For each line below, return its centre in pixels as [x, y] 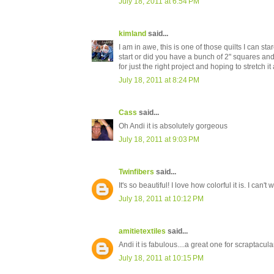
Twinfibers [136, 172]
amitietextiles [142, 231]
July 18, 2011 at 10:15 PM [161, 258]
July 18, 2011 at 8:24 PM [159, 80]
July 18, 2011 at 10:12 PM [161, 199]
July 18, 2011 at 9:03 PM [159, 140]
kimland [132, 34]
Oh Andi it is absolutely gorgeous [173, 126]
